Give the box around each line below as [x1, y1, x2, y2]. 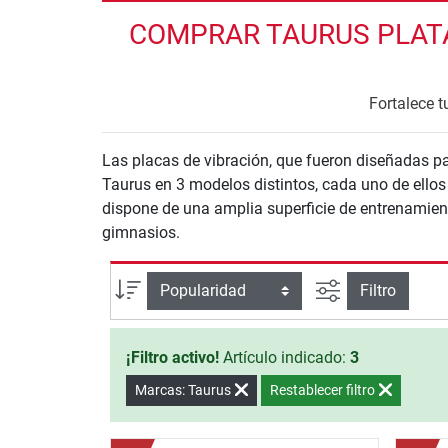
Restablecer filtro [270, 382, 378, 399]
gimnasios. [102, 222, 180, 242]
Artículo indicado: [219, 348, 350, 368]
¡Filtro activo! [126, 348, 219, 368]
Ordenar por [142, 277, 225, 297]
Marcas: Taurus [135, 382, 234, 399]
